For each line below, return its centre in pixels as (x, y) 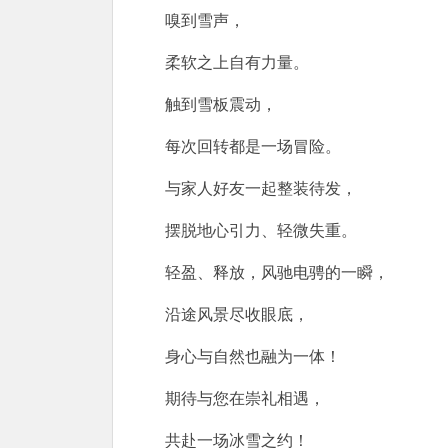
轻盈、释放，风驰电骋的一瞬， (277, 272)
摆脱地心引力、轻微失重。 (261, 230)
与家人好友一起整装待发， (261, 188)
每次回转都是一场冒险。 (253, 146)
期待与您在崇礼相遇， (245, 398)
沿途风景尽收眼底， (237, 314)
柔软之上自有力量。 (237, 62)
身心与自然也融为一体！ (253, 356)
